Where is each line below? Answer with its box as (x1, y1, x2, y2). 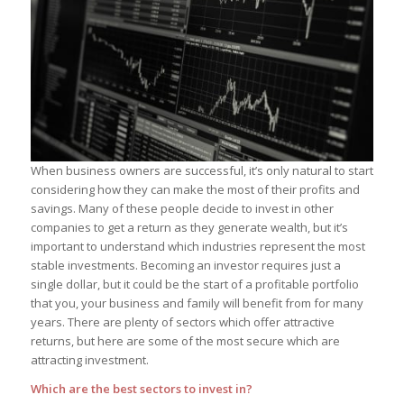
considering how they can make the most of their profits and (30, 181, 360, 198)
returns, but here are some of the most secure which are (30, 333, 340, 350)
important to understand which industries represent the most (30, 238, 365, 255)
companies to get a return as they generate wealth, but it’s (30, 219, 348, 236)
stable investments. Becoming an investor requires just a (30, 257, 341, 274)
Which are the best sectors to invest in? (30, 381, 252, 398)
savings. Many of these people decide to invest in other (30, 200, 334, 217)
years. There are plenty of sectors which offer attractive (30, 314, 335, 331)
